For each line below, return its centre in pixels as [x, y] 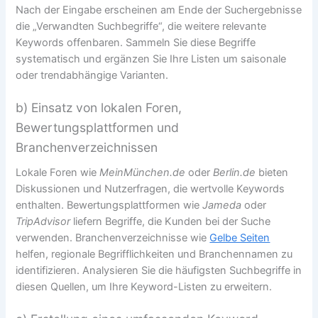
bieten [272, 172]
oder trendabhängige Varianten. [92, 75]
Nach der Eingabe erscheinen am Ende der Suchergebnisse [159, 10]
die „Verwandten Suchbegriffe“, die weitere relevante [141, 26]
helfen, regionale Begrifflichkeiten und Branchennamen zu [154, 254]
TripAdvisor [43, 221]
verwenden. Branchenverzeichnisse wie [113, 237]
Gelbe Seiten [240, 237]
